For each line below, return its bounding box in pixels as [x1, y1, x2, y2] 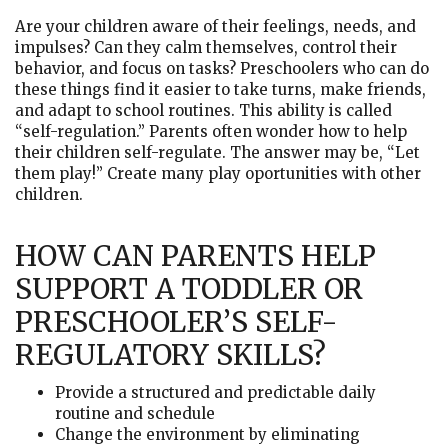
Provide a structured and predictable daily [55, 383, 376, 402]
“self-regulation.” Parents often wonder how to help [15, 122, 407, 141]
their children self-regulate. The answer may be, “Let [15, 143, 420, 162]
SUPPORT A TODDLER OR [15, 271, 363, 307]
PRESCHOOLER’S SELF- [15, 304, 338, 340]
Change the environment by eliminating [55, 425, 360, 444]
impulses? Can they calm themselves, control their [15, 38, 397, 57]
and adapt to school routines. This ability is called [15, 101, 392, 120]
